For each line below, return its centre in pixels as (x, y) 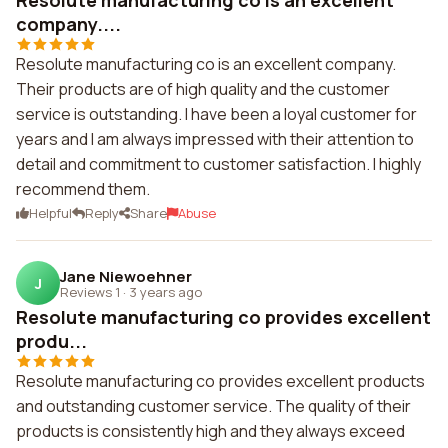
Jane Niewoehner (126, 276)
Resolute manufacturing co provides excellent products (220, 381)
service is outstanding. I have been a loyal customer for (216, 114)
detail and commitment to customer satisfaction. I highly (218, 164)
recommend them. (83, 189)
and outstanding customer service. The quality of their (213, 406)
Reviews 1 (90, 291)
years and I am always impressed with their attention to (215, 139)
